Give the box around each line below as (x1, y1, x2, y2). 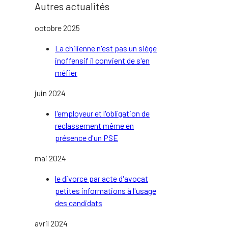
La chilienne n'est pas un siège (55, 43, 157, 53)
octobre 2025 (35, 23, 80, 33)
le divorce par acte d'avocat (55, 174, 148, 183)
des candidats (55, 198, 102, 208)
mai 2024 (35, 153, 66, 163)
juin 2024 (35, 88, 66, 98)
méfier (55, 68, 77, 77)
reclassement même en (55, 121, 134, 130)
